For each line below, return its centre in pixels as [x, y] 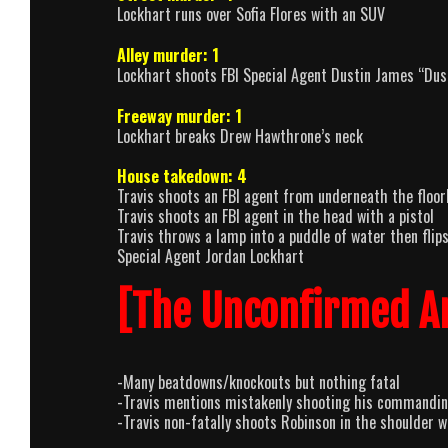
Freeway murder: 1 [179, 115]
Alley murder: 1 [168, 54]
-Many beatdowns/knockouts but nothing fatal [258, 382]
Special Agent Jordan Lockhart [210, 256]
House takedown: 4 [182, 176]
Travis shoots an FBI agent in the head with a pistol [275, 216]
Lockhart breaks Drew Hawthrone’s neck [240, 135]
